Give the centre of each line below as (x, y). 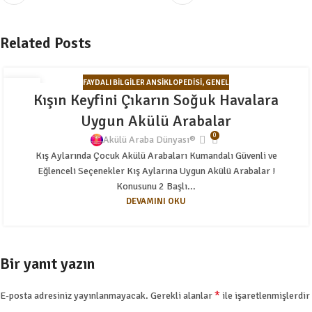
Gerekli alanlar (182, 295)
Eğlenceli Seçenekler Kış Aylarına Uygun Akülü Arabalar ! (156, 171)
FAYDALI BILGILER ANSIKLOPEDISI (142, 82)
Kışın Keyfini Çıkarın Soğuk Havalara (156, 100)
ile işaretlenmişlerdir (265, 295)
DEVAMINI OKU (156, 201)
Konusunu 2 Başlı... (156, 186)
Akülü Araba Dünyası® (150, 139)
